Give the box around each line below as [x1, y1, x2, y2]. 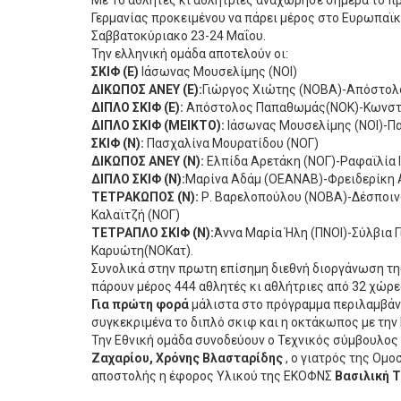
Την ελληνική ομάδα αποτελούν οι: [91, 47, 288, 61]
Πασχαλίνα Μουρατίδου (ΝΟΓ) [144, 136, 319, 150]
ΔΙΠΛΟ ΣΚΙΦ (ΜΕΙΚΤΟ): [91, 118, 225, 132]
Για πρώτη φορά [91, 297, 189, 311]
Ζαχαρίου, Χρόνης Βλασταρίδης [91, 351, 283, 365]
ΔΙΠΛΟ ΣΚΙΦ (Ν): [91, 172, 185, 186]
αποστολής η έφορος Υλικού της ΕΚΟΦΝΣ [91, 369, 335, 383]
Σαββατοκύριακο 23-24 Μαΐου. [91, 29, 266, 43]
